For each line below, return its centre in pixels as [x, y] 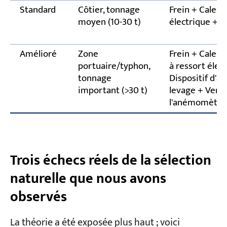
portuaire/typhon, [114, 66]
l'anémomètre [197, 103]
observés [38, 197]
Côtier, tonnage [109, 10]
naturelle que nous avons [88, 178]
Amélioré [38, 54]
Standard [37, 10]
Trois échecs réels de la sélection [110, 160]
